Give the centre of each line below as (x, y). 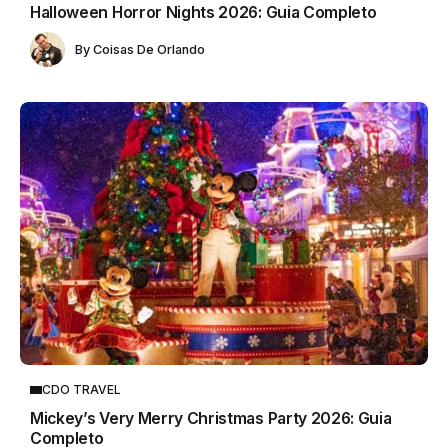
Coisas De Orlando (149, 49)
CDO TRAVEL (81, 390)
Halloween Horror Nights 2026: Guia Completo (203, 12)
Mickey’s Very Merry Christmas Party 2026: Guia (211, 419)
